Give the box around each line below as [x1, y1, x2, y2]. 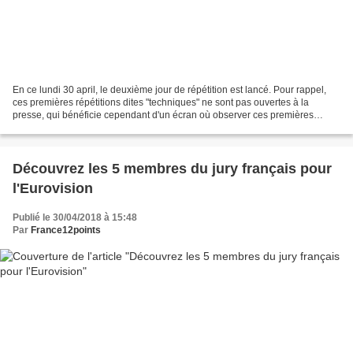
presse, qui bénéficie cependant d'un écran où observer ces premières [13, 109, 314, 121]
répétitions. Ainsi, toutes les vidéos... [13, 121, 167, 133]
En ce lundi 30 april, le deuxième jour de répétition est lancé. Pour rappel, [13, 84, 326, 95]
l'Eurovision [13, 180, 93, 196]
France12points [31, 224, 101, 236]
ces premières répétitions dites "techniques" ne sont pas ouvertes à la [13, 96, 309, 108]
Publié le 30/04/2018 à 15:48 [13, 211, 137, 223]
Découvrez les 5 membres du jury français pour [13, 160, 332, 176]
